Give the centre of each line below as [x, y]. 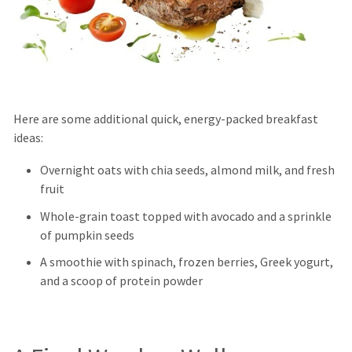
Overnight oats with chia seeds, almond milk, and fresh [187, 170]
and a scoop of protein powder [121, 280]
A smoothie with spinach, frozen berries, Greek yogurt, [187, 262]
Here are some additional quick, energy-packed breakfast [165, 119]
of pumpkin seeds [87, 235]
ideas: [28, 137]
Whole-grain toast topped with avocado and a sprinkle [186, 216]
